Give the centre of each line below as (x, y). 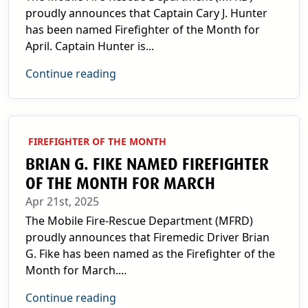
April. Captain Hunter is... (90, 46)
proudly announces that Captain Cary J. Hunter (146, 13)
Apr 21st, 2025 (62, 201)
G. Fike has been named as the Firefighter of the (150, 254)
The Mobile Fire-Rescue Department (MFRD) (139, 221)
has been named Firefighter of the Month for (143, 30)
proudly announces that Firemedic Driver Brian (147, 237)
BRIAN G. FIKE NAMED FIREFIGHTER (147, 164)
